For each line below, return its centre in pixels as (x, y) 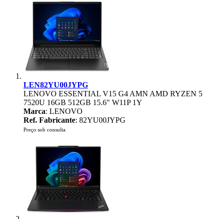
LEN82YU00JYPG (56, 85)
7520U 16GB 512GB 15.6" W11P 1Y (83, 102)
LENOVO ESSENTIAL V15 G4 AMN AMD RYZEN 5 (113, 94)
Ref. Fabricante (49, 120)
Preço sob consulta (44, 130)
